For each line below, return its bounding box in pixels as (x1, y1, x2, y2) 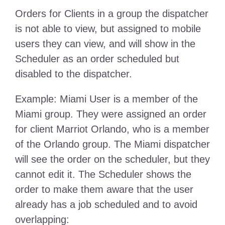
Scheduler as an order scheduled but (15, 53, 179, 65)
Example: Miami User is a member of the (15, 93, 198, 105)
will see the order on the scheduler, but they (15, 154, 210, 165)
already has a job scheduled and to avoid (15, 199, 197, 210)
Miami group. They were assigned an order (15, 108, 206, 120)
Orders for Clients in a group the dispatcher (15, 8, 208, 20)
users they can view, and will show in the (15, 38, 195, 50)
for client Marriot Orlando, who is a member (15, 124, 209, 135)
